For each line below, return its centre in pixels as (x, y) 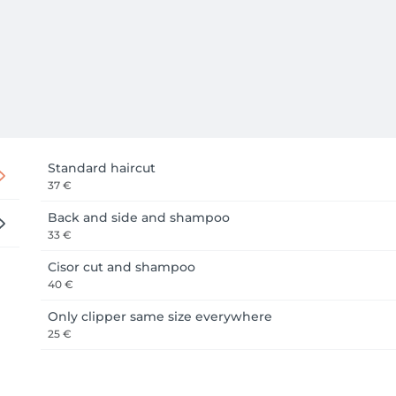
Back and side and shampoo (139, 217)
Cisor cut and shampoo (122, 267)
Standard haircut (102, 168)
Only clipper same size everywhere (160, 316)
